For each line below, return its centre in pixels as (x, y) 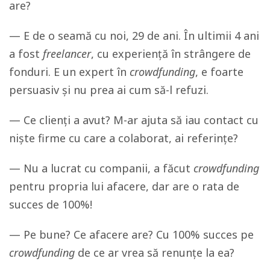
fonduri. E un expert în (69, 71)
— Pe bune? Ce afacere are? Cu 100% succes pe (131, 234)
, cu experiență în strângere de (171, 53)
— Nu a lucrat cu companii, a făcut (101, 168)
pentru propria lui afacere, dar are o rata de (124, 186)
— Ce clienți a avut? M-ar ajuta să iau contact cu (134, 120)
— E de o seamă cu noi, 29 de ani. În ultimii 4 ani (134, 35)
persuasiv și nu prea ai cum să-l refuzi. (110, 89)
